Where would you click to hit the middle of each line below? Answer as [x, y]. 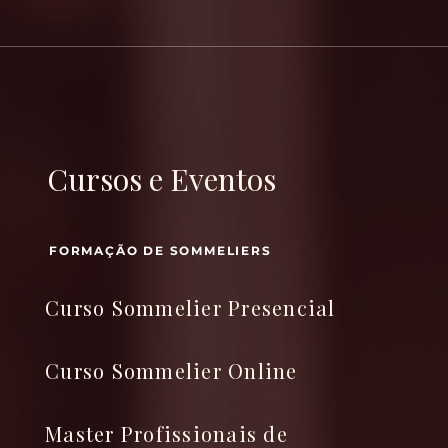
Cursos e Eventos [161, 179]
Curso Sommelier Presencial [190, 307]
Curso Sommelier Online [171, 370]
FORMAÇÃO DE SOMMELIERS [160, 250]
